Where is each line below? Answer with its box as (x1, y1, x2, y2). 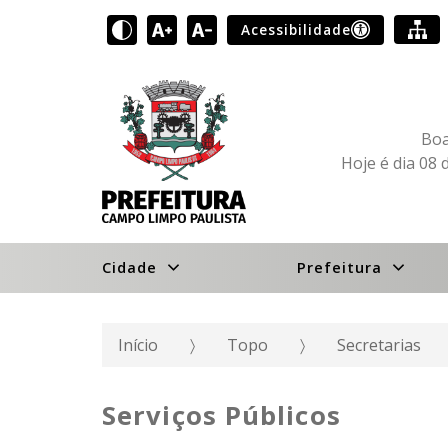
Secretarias (337, 333, 421, 356)
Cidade (102, 257, 162, 278)
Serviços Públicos (102, 397, 341, 433)
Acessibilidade (241, 19, 352, 39)
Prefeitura (296, 257, 387, 278)
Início (118, 333, 158, 356)
